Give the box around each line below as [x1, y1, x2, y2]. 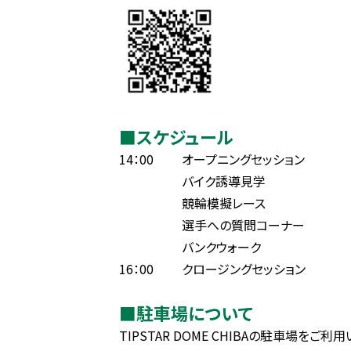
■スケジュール [119, 124, 233, 149]
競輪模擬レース [119, 194, 266, 212]
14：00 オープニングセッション [119, 150, 305, 168]
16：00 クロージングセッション [119, 259, 306, 278]
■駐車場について [119, 300, 252, 325]
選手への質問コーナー [119, 215, 305, 234]
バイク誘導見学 [119, 172, 266, 190]
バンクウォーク [119, 237, 261, 256]
